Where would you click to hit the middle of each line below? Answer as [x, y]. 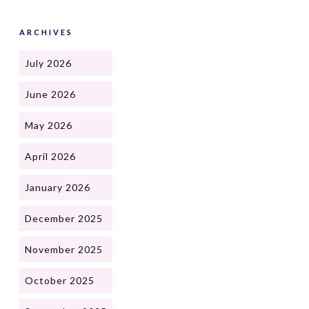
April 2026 [50, 156]
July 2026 [48, 63]
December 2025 [64, 218]
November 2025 [64, 249]
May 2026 [49, 125]
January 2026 [58, 187]
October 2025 [60, 280]
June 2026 [50, 94]
